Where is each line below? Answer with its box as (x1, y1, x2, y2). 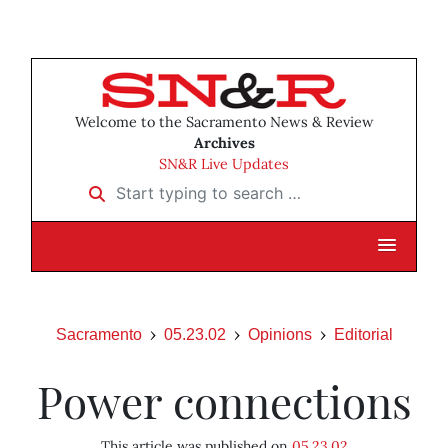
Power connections (36, 371, 412, 431)
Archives (193, 134, 255, 153)
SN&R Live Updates (159, 155, 289, 174)
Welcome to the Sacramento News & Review (74, 113, 374, 132)
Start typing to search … (76, 176, 261, 197)
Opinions (247, 326, 312, 344)
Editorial (333, 326, 393, 344)
